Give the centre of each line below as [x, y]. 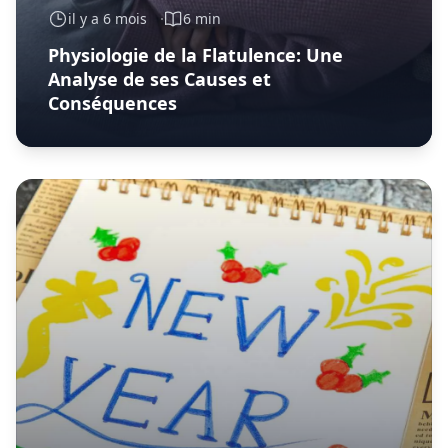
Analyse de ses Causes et [159, 78]
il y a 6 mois [107, 18]
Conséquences [112, 102]
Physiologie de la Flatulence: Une [195, 54]
